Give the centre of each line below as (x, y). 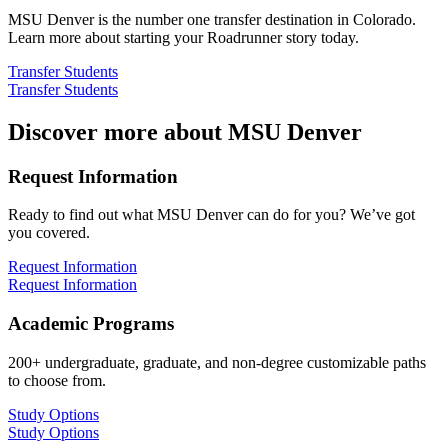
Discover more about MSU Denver (185, 131)
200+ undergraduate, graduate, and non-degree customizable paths (217, 362)
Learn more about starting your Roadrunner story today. (183, 37)
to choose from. (57, 380)
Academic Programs (91, 323)
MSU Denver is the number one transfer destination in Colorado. (212, 19)
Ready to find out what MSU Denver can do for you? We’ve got (211, 215)
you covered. (49, 233)
